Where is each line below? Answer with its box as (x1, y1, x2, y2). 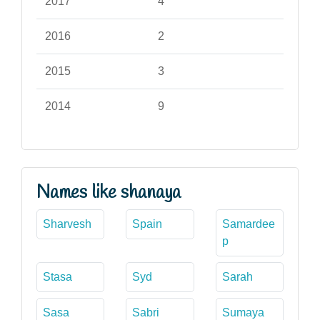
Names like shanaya (36, 180, 181, 205)
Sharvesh (43, 217, 91, 230)
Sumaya (221, 306, 264, 319)
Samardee (221, 217, 275, 230)
